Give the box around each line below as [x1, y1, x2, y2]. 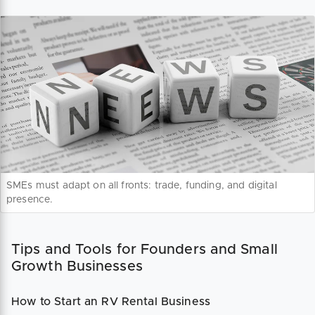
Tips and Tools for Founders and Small [11, 243, 278, 257]
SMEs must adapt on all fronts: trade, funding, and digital [6, 181, 277, 191]
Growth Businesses [11, 259, 143, 274]
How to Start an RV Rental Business [11, 296, 211, 307]
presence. [6, 195, 53, 205]
